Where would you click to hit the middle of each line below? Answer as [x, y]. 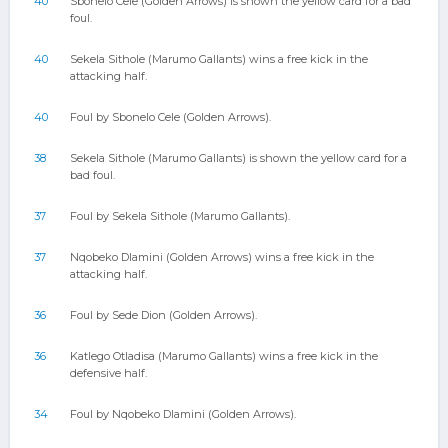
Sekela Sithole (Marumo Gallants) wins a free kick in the [219, 59]
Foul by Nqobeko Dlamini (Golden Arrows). [183, 414]
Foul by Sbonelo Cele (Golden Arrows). [170, 117]
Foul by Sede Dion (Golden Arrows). [163, 315]
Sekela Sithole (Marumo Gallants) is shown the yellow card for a [238, 158]
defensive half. [108, 373]
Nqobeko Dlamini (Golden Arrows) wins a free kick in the [222, 257]
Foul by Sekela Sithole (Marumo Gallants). [180, 216]
